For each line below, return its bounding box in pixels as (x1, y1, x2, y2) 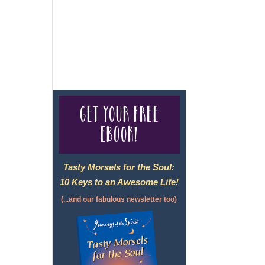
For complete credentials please (53, 21, 176, 31)
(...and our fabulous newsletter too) (61, 195, 177, 203)
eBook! (100, 123, 138, 146)
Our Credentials (70, 36, 132, 46)
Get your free (79, 103, 159, 126)
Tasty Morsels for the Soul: (63, 162, 175, 172)
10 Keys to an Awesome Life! (59, 177, 179, 187)
